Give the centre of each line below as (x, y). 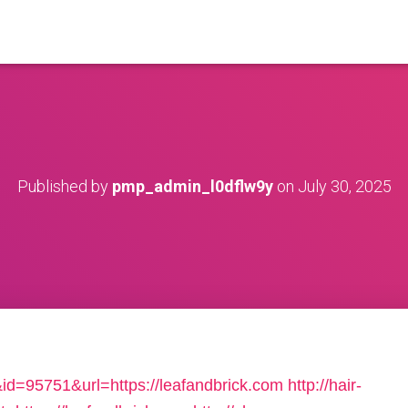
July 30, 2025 (344, 186)
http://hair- (325, 385)
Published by (64, 186)
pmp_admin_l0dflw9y (192, 186)
